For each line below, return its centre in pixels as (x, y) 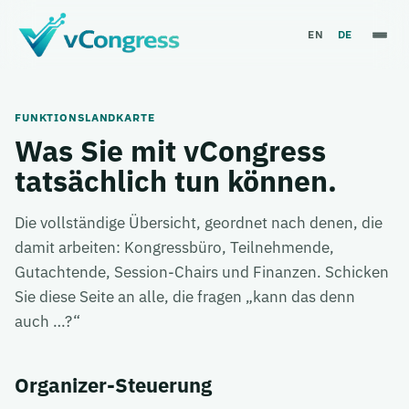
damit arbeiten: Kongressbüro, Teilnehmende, (174, 247)
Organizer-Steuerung (113, 385)
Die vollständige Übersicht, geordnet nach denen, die (199, 223)
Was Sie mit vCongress (170, 151)
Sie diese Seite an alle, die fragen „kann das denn (185, 297)
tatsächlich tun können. (176, 181)
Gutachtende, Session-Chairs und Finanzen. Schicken (202, 272)
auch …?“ (47, 321)
